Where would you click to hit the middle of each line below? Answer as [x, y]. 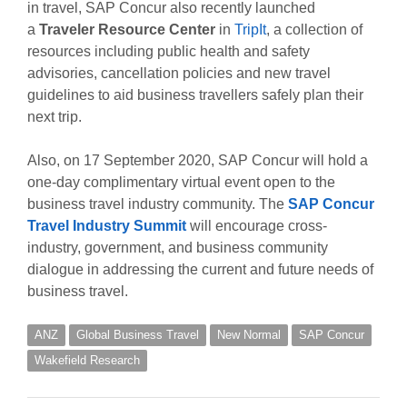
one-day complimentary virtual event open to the [181, 183]
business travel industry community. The [157, 204]
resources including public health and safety [168, 52]
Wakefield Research [87, 361]
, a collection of [314, 30]
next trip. [54, 117]
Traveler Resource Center [127, 30]
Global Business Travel [137, 335]
